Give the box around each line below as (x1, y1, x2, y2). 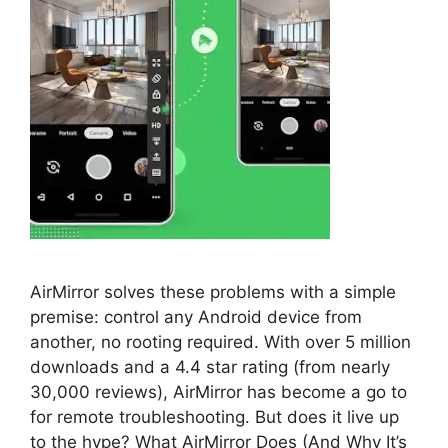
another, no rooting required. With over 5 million (30, 332, 411, 352)
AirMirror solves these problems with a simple (30, 282, 396, 302)
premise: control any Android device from (30, 307, 362, 327)
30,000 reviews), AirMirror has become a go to (30, 382, 407, 402)
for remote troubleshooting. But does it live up (30, 407, 399, 427)
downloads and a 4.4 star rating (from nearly (30, 357, 390, 377)
